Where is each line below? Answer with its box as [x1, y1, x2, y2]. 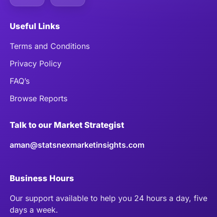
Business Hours [10, 173, 74, 183]
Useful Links [10, 21, 60, 31]
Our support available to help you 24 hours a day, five [10, 193, 207, 203]
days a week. [10, 204, 58, 215]
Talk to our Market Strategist [10, 120, 124, 130]
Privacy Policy [10, 58, 62, 68]
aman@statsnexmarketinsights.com [10, 139, 144, 150]
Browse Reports [10, 93, 67, 103]
